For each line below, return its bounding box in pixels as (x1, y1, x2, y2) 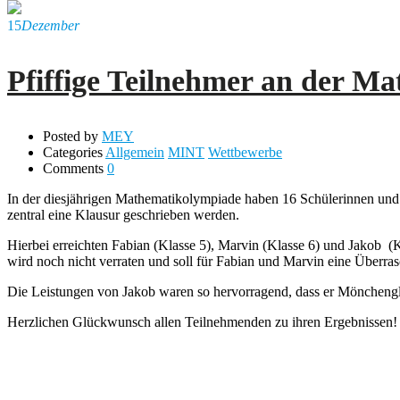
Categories (43, 144, 103, 160)
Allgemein (105, 144, 164, 160)
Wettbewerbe (208, 144, 282, 160)
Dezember (21, 17, 79, 33)
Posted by (43, 128, 98, 144)
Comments (43, 160, 104, 176)
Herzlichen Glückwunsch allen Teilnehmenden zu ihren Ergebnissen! (7, 313, 397, 329)
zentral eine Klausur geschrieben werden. (7, 206, 243, 222)
